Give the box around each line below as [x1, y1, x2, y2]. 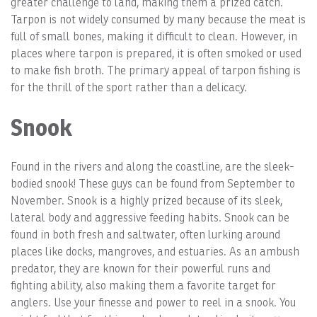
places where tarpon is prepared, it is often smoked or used [11, 47, 301, 61]
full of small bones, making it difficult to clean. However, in [11, 30, 297, 44]
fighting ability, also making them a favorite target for [11, 279, 276, 293]
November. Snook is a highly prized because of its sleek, [11, 194, 282, 208]
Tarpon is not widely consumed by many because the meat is [11, 13, 306, 27]
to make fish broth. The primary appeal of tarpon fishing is [11, 64, 301, 78]
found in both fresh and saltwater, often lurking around [11, 228, 280, 242]
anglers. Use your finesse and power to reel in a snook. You [11, 296, 296, 310]
